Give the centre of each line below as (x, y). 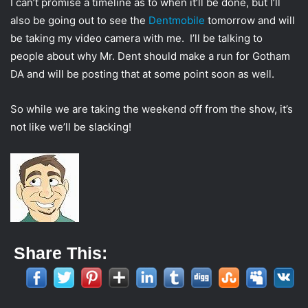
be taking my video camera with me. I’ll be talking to (136, 38)
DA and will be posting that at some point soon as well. (142, 74)
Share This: (60, 253)
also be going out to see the (79, 21)
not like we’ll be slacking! (71, 127)
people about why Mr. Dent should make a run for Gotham (150, 56)
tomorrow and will (250, 21)
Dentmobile (177, 21)
